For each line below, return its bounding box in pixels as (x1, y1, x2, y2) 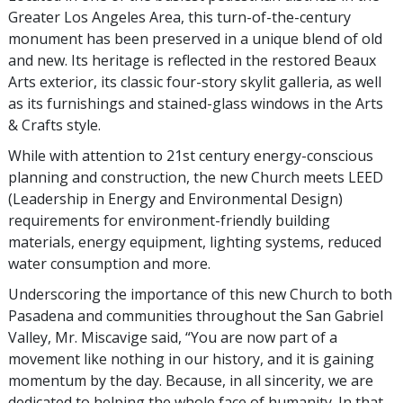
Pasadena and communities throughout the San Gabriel (8, 306, 383, 327)
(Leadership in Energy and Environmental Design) (8, 189, 343, 210)
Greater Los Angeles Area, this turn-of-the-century (8, 7, 351, 28)
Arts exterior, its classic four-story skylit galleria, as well (8, 72, 381, 93)
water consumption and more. (8, 254, 210, 274)
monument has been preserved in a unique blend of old (8, 29, 382, 49)
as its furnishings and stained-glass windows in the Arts (8, 94, 383, 114)
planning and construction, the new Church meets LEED (8, 167, 383, 188)
